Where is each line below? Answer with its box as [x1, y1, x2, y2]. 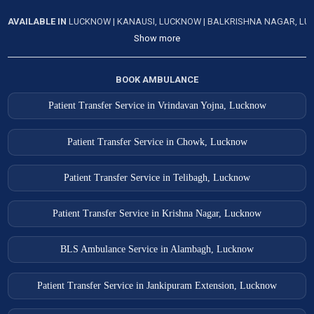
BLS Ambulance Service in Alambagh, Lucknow [60, 244, 254, 255]
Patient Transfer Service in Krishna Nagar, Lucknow [53, 208, 261, 219]
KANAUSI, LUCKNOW [117, 16, 204, 27]
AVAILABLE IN [8, 16, 69, 27]
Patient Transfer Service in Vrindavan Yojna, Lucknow [48, 100, 266, 111]
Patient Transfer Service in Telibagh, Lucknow [64, 172, 250, 183]
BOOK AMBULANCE [116, 74, 198, 86]
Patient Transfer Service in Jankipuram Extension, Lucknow [37, 280, 277, 291]
